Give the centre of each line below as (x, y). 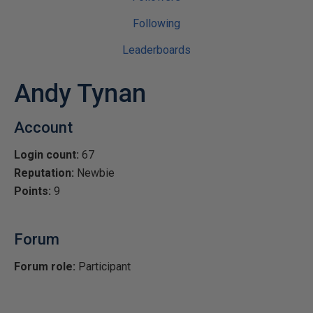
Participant (103, 267)
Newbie (94, 173)
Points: (32, 191)
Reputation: (44, 173)
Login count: (46, 155)
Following (156, 23)
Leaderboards (156, 50)
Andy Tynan (80, 94)
